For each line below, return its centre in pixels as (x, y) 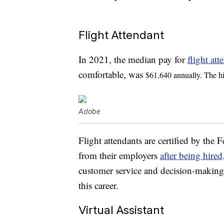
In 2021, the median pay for (133, 59)
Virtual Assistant (121, 210)
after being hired (191, 155)
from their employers (119, 155)
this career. (98, 185)
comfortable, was (112, 74)
